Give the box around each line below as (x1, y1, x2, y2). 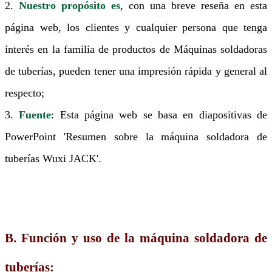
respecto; (5, 86, 44, 99)
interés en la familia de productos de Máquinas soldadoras (5, 42, 267, 55)
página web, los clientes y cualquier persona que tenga (5, 21, 267, 33)
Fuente (19, 108, 52, 121)
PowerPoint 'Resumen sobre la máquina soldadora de (5, 130, 267, 143)
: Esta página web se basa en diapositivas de (51, 108, 268, 121)
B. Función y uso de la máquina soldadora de (5, 230, 267, 245)
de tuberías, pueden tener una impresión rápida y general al (5, 64, 267, 77)
